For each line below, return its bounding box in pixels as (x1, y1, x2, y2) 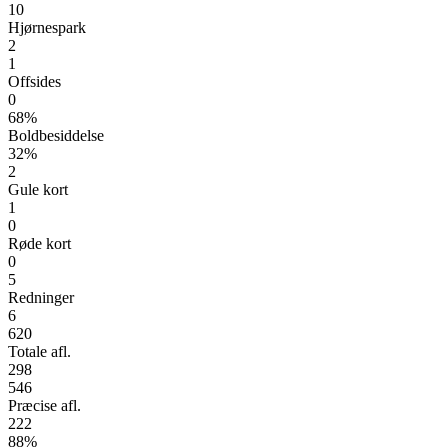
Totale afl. (8, 342, 71, 360)
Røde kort (8, 234, 71, 252)
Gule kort (8, 180, 68, 198)
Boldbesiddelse (8, 126, 104, 144)
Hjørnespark (8, 18, 86, 36)
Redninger (8, 288, 74, 306)
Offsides (8, 72, 61, 90)
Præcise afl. (8, 396, 81, 414)
